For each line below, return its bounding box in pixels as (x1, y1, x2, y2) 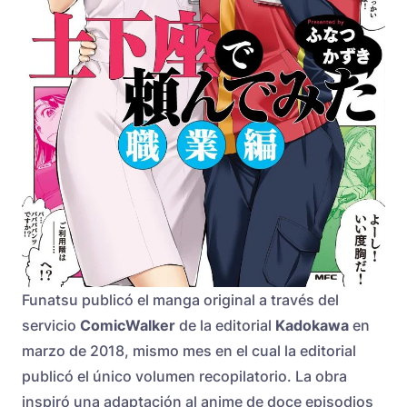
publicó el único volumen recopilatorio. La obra (22, 367, 347, 385)
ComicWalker (80, 316, 175, 334)
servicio (22, 316, 80, 334)
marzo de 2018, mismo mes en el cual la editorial (22, 342, 356, 360)
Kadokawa (275, 316, 349, 334)
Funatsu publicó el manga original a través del (22, 291, 339, 309)
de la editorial (175, 316, 275, 334)
